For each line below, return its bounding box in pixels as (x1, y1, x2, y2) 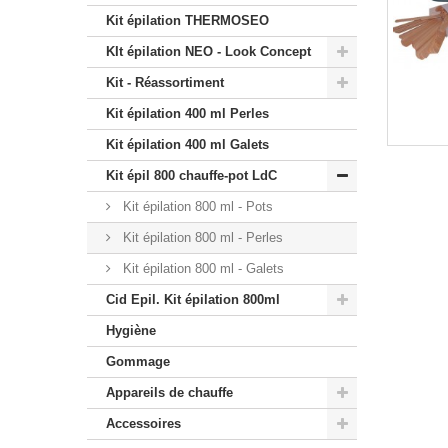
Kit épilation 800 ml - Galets (119, 261, 284, 276)
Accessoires (106, 416, 181, 431)
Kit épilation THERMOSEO (106, 13, 269, 28)
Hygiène (106, 323, 156, 338)
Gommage (106, 354, 170, 369)
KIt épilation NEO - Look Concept (106, 44, 311, 59)
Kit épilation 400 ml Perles (106, 106, 269, 121)
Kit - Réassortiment (106, 75, 224, 90)
